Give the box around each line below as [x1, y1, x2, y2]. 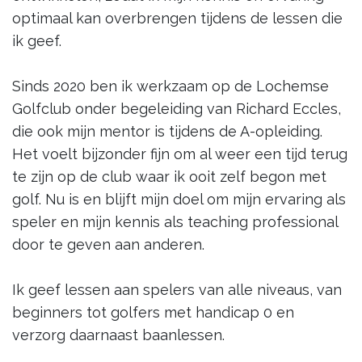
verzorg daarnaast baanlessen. [12, 326, 225, 343]
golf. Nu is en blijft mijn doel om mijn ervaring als [12, 191, 346, 208]
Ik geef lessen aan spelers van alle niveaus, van [12, 281, 342, 298]
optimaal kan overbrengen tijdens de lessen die [12, 10, 343, 27]
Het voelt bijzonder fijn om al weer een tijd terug [12, 145, 347, 162]
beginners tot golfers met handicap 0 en [12, 304, 294, 321]
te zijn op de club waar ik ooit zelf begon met [12, 168, 326, 185]
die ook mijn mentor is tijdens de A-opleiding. [12, 123, 322, 140]
